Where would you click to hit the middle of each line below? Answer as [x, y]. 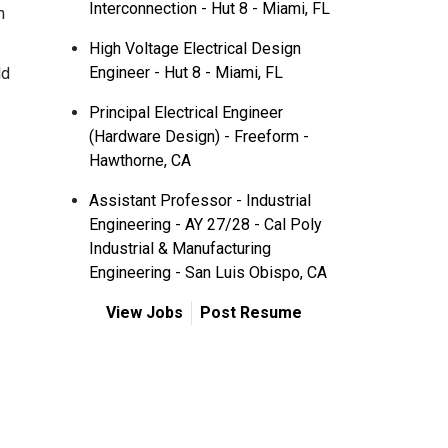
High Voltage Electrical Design [195, 48]
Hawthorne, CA [140, 160]
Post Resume [250, 312]
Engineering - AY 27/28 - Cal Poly [205, 224]
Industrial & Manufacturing [180, 248]
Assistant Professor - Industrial [200, 200]
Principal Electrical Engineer [186, 112]
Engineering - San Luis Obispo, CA [208, 272]
